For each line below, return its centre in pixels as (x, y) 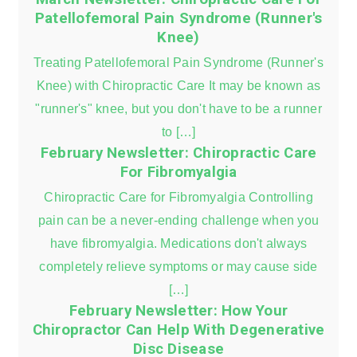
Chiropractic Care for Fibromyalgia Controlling (178, 196)
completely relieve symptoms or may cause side (178, 266)
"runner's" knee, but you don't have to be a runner (178, 108)
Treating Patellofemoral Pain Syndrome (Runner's (178, 62)
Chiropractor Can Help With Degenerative (178, 330)
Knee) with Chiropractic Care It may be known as (178, 85)
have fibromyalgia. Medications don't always (178, 243)
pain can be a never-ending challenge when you (178, 220)
